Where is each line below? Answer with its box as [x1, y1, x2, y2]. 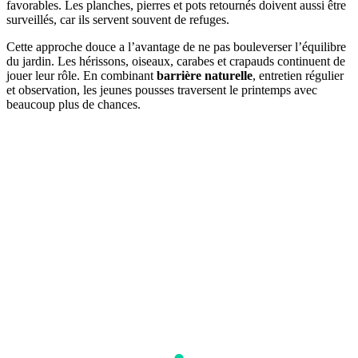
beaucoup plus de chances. [6, 97, 141, 112]
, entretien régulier [253, 69, 344, 83]
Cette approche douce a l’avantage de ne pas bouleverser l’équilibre [6, 40, 346, 54]
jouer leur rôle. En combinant [6, 69, 157, 83]
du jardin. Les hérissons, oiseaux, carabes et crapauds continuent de [6, 54, 345, 69]
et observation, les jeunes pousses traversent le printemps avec [6, 83, 317, 97]
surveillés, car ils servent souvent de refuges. [6, 13, 229, 27]
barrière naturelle [157, 69, 253, 83]
